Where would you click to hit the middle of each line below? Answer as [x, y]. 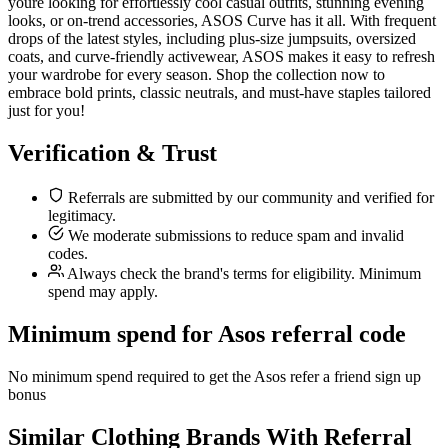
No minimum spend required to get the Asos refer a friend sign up [214, 377]
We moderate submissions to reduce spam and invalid [234, 236]
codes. [68, 254]
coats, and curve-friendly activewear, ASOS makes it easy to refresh [221, 57]
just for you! [46, 111]
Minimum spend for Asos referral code [207, 334]
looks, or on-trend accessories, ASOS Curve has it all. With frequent [222, 21]
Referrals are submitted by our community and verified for [249, 198]
